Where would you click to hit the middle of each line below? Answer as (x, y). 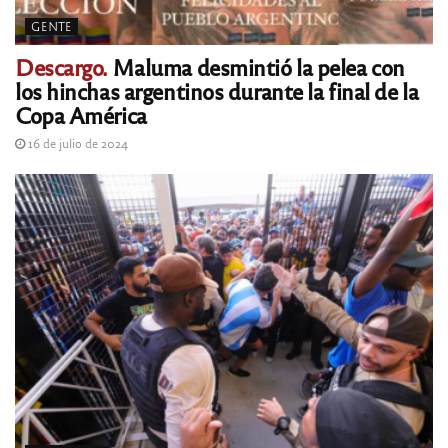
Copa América (81, 114)
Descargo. (61, 66)
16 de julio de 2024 (76, 142)
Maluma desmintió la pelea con (256, 66)
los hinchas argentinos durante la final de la (217, 90)
